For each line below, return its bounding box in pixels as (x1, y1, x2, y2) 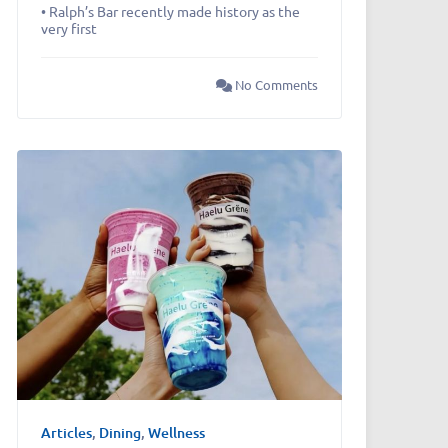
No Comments (231, 76, 318, 94)
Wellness (147, 423, 205, 443)
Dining (98, 423, 141, 443)
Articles (40, 423, 92, 443)
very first (40, 19, 97, 38)
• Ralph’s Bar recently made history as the (40, 2, 300, 21)
